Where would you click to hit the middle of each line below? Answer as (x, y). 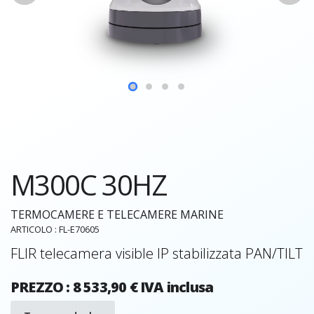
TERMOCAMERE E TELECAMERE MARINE (117, 214)
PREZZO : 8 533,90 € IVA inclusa (112, 287)
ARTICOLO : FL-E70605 (55, 229)
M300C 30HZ (89, 184)
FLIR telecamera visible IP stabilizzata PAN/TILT (157, 253)
